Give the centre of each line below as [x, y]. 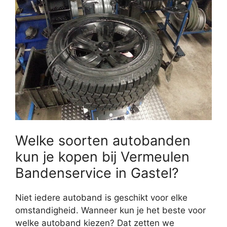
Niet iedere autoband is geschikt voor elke [101, 198]
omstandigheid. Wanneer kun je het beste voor [110, 211]
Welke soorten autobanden [103, 141]
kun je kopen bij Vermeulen [102, 157]
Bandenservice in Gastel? [97, 173]
